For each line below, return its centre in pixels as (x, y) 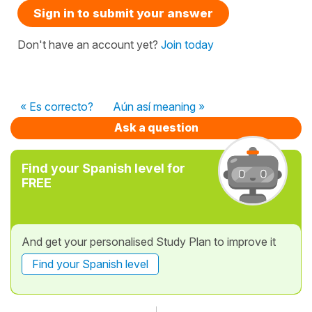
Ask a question (156, 127)
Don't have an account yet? (89, 44)
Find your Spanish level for (103, 168)
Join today (187, 44)
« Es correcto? (57, 106)
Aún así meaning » (159, 106)
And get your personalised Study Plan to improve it (149, 241)
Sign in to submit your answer (123, 13)
